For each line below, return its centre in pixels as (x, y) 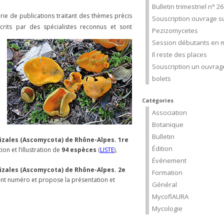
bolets (161, 78)
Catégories (158, 100)
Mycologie (167, 208)
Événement (169, 160)
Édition (162, 148)
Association (169, 112)
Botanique (168, 124)
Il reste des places (179, 54)
